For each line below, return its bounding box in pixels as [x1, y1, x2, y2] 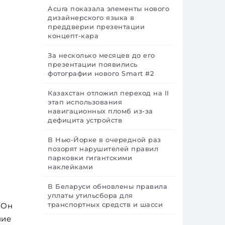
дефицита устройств [48, 116, 122, 124]
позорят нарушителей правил [48, 145, 158, 153]
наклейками [48, 163, 93, 171]
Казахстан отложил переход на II [48, 89, 169, 97]
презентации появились [48, 60, 138, 68]
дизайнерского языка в [48, 14, 135, 22]
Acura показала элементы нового [48, 5, 169, 13]
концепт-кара [48, 32, 98, 40]
